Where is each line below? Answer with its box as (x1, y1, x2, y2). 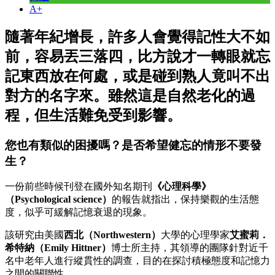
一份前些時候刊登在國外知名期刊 (5, 181, 152, 192)
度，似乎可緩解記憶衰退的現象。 (5, 207, 152, 218)
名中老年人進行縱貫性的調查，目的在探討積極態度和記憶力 (5, 255, 270, 266)
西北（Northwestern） (64, 230, 161, 241)
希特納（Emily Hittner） (5, 242, 111, 254)
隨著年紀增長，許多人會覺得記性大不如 (5, 28, 270, 45)
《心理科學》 (152, 181, 211, 192)
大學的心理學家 (161, 230, 230, 241)
